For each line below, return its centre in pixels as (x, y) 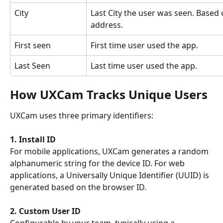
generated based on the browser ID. (79, 187)
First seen (33, 45)
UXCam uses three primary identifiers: (82, 115)
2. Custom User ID (45, 211)
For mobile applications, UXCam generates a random (110, 152)
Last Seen (32, 65)
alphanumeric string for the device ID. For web (98, 164)
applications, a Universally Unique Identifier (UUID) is (111, 175)
